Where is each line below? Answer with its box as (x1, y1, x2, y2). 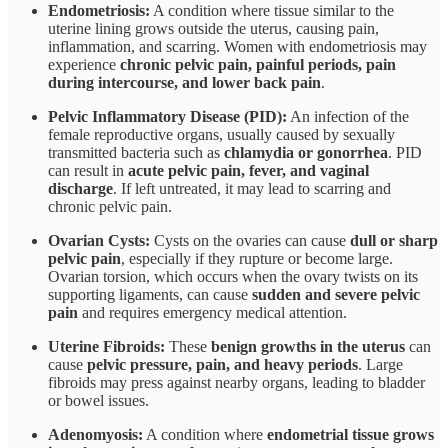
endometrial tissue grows (267, 425, 434, 443)
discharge (48, 179, 113, 197)
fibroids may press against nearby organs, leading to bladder (48, 373, 425, 391)
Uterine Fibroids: (48, 337, 165, 355)
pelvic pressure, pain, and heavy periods (87, 355, 358, 373)
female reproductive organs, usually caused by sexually (48, 125, 395, 143)
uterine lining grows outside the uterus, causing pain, (48, 19, 379, 37)
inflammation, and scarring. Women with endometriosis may (48, 37, 427, 55)
